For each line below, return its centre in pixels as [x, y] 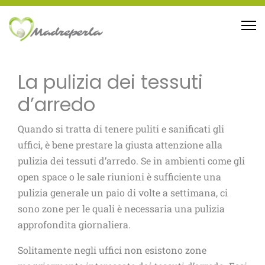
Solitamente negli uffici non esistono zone [112, 250]
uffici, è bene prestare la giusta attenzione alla [120, 145]
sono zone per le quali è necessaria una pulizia [121, 209]
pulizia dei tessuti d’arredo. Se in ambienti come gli [131, 161]
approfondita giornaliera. [74, 224]
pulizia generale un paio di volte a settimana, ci [123, 193]
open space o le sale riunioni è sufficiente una [119, 177]
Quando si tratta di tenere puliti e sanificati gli [121, 129]
